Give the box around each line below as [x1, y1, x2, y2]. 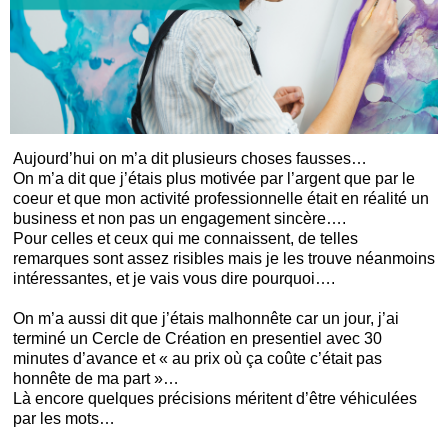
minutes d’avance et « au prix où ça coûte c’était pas [13, 350, 382, 367]
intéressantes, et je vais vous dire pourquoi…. [13, 270, 335, 287]
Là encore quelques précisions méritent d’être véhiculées [13, 390, 417, 407]
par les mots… [13, 410, 115, 427]
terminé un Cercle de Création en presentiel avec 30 [13, 330, 382, 347]
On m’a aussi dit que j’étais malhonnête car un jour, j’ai [13, 310, 399, 327]
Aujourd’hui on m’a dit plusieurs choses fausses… [13, 150, 371, 167]
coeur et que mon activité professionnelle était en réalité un [13, 190, 429, 207]
